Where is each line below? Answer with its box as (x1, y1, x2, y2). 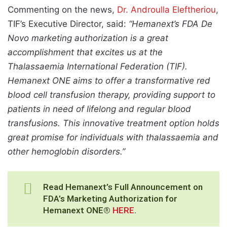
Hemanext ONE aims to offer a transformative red (8, 75, 210, 86)
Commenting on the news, (8, 4, 117, 15)
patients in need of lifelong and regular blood (8, 103, 191, 114)
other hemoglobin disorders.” (8, 146, 125, 157)
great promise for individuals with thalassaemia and (8, 132, 218, 142)
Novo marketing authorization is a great (8, 32, 168, 43)
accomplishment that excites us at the (8, 47, 163, 57)
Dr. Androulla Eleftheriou (117, 4, 216, 15)
